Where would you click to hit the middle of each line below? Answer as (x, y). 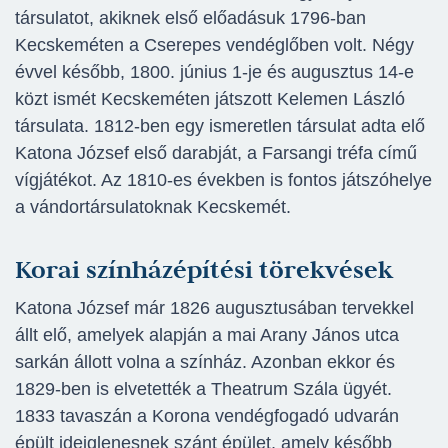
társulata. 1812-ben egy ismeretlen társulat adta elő (220, 126)
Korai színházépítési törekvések (204, 269)
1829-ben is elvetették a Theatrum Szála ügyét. (203, 389)
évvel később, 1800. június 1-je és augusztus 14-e (214, 72)
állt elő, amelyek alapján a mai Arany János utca (207, 335)
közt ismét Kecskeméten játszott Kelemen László (210, 99)
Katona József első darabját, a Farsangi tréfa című (216, 153)
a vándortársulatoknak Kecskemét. (153, 207)
